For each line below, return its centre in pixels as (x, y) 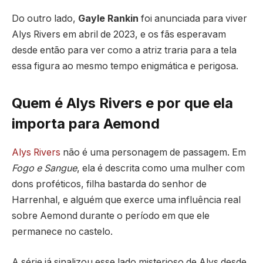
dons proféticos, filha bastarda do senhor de (109, 184)
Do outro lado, (45, 19)
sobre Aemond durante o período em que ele (111, 216)
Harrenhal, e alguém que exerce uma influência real (126, 200)
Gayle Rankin (108, 19)
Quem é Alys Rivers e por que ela (122, 103)
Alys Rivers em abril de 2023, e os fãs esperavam (119, 35)
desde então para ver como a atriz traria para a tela (124, 50)
